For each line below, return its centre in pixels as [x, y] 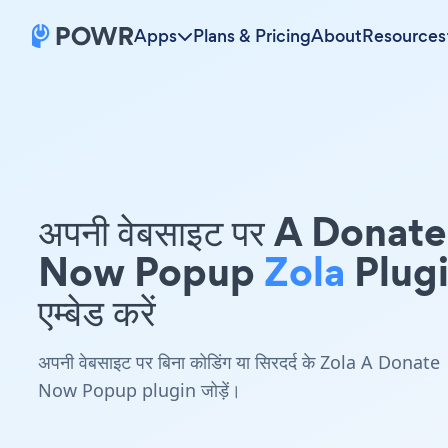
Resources [404, 36]
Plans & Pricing [252, 36]
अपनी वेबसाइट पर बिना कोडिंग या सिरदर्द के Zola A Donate [239, 362]
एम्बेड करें [97, 311]
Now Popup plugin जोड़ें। [139, 390]
